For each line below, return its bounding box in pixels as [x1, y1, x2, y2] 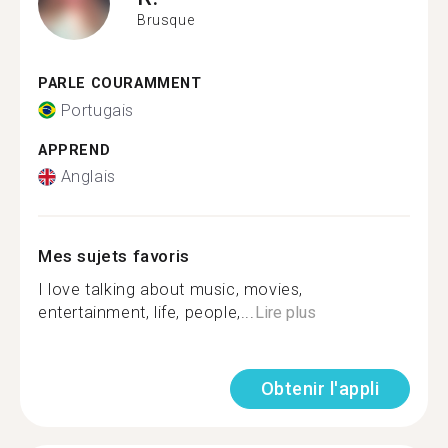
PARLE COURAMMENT [38, 75, 202, 92]
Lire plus [254, 303, 316, 322]
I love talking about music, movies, [38, 280, 304, 299]
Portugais [60, 100, 134, 120]
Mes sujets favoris [38, 246, 190, 266]
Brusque [137, 11, 195, 28]
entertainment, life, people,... [38, 303, 255, 322]
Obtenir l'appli [260, 378, 379, 399]
